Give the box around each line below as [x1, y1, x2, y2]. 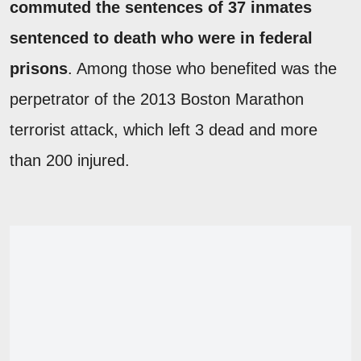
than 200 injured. [10, 151, 135, 169]
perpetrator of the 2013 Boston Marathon [10, 89, 304, 108]
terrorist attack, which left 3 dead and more [10, 120, 317, 139]
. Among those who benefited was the [68, 59, 337, 77]
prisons [10, 59, 68, 77]
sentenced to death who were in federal [10, 28, 313, 47]
